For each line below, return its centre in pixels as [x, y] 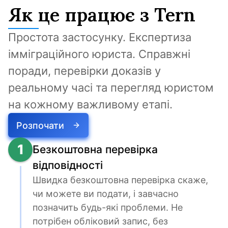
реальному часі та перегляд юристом [111, 88]
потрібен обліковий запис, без [100, 221]
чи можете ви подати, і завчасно [106, 194]
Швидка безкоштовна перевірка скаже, [120, 180]
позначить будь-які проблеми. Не [108, 207]
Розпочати [40, 125]
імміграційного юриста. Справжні [99, 54]
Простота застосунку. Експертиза [100, 37]
